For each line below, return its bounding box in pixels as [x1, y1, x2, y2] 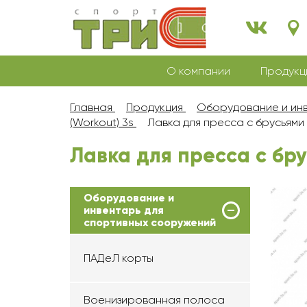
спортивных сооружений [84, 216, 216, 229]
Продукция [126, 101, 183, 114]
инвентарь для [84, 204, 164, 217]
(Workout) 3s [70, 116, 134, 129]
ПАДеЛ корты [84, 251, 153, 265]
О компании [167, 64, 230, 77]
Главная [70, 101, 112, 114]
